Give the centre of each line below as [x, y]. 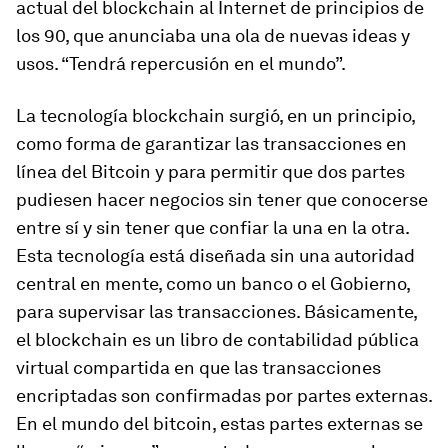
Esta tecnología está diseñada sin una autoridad [215, 255]
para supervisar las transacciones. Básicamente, [216, 311]
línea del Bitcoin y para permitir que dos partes [210, 171]
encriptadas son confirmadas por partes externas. [224, 395]
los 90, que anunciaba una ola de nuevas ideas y [213, 35]
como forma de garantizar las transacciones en [211, 143]
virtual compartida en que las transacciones [198, 367]
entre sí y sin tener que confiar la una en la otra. [212, 227]
